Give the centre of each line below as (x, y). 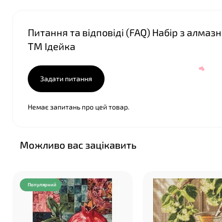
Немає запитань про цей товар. (79, 107)
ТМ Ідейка (52, 46)
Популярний (42, 185)
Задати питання (66, 79)
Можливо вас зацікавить (78, 145)
